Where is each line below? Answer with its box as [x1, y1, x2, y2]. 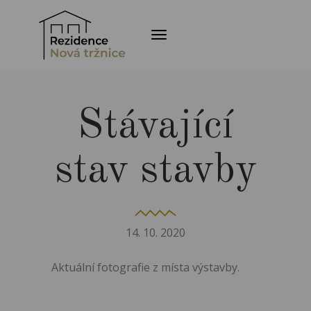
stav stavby [54, 150, 257, 192]
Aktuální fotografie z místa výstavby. [51, 260, 239, 275]
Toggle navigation [151, 33, 247, 48]
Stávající [78, 106, 233, 147]
